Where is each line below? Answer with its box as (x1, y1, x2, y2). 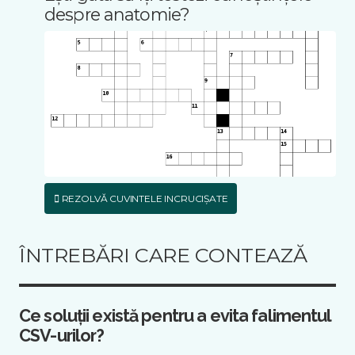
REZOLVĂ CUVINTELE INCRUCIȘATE (59, 193, 228, 205)
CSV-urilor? (19, 326, 105, 346)
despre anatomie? (44, 4, 190, 25)
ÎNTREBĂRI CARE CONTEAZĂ (19, 243, 307, 268)
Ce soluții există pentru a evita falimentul (19, 306, 331, 326)
